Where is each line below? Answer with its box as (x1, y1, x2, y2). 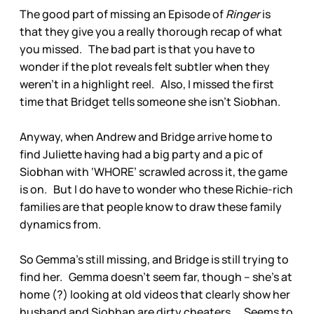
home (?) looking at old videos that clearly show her (20, 287, 290, 303)
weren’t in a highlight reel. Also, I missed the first (20, 76, 274, 93)
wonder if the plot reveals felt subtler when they (20, 59, 270, 75)
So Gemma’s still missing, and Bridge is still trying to (20, 252, 289, 268)
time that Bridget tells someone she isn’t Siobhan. (20, 94, 285, 110)
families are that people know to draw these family (20, 199, 282, 215)
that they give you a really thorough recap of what (20, 24, 282, 40)
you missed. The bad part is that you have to (20, 41, 255, 57)
